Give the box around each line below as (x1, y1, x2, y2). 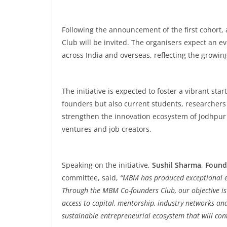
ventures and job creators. (62, 124, 152, 134)
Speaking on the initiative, (62, 160, 152, 170)
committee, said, (62, 173, 120, 182)
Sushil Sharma (152, 160, 201, 170)
